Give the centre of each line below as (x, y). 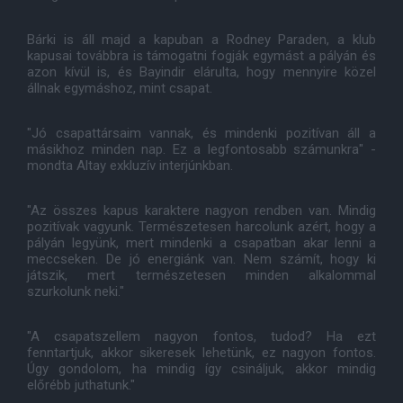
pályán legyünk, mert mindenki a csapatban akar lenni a (201, 243)
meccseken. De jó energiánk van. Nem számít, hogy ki (201, 259)
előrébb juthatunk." (81, 385)
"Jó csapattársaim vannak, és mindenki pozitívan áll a (201, 133)
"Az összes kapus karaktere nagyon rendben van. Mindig (201, 210)
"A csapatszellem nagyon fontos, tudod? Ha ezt (201, 336)
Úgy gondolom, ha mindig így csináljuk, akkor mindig (201, 369)
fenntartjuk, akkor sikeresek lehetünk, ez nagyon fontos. (201, 353)
